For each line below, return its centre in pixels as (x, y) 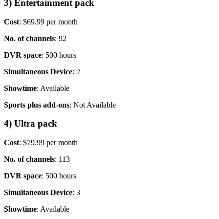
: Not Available (93, 105)
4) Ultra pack (31, 124)
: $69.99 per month (48, 22)
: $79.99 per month (48, 143)
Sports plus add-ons (37, 105)
